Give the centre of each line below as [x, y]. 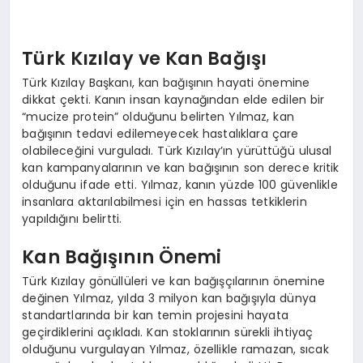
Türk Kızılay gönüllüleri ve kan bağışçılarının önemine [173, 281]
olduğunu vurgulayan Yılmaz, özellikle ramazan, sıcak [175, 349]
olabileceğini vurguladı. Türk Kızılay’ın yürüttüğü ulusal [177, 150]
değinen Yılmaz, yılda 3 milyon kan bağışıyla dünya [169, 298]
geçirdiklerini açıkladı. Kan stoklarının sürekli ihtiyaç [168, 332]
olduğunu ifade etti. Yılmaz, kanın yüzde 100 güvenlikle [180, 184]
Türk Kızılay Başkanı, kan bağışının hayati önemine [166, 82]
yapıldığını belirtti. [72, 218]
